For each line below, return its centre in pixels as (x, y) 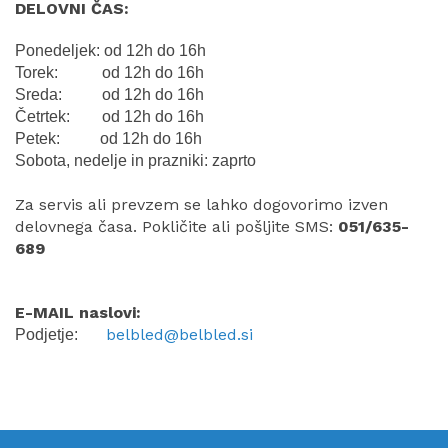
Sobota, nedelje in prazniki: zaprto (135, 160)
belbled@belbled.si (179, 334)
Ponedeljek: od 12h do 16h (110, 50)
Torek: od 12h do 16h (109, 72)
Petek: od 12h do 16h (108, 138)
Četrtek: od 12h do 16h (109, 116)
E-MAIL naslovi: (78, 312)
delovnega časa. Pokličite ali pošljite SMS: (176, 226)
